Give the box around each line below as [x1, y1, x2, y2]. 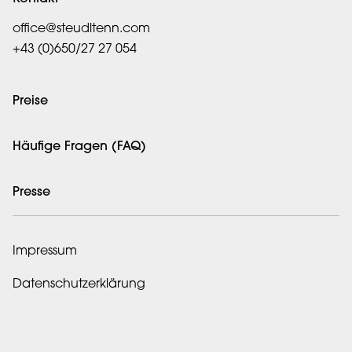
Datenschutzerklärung [13, 278, 145, 291]
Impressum [13, 245, 77, 258]
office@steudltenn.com [13, 23, 150, 36]
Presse [13, 186, 50, 200]
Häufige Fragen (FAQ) [13, 141, 146, 154]
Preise [13, 95, 48, 108]
